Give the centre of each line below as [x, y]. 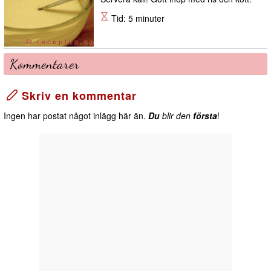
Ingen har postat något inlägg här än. [76, 116]
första [205, 116]
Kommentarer [45, 64]
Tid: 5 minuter [137, 18]
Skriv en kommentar [77, 96]
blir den [176, 116]
